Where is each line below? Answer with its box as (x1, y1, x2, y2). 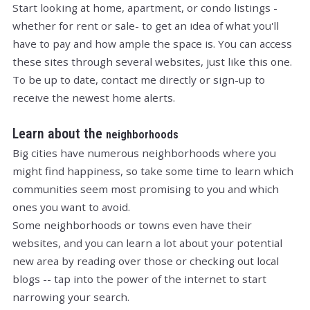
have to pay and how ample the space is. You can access (12, 36, 292, 51)
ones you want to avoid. (12, 199, 133, 214)
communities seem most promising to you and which (12, 181, 279, 196)
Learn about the (12, 125, 106, 142)
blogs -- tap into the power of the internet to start (12, 271, 266, 286)
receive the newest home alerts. (12, 90, 178, 104)
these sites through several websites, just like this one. (12, 54, 292, 69)
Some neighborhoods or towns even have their (12, 217, 252, 232)
